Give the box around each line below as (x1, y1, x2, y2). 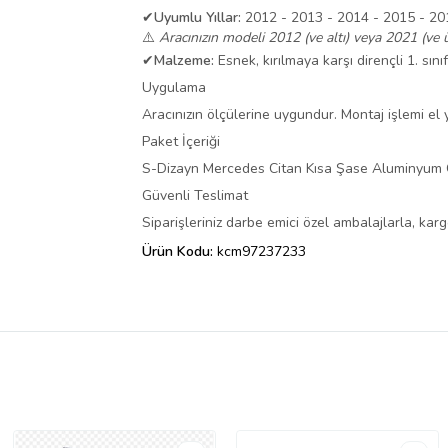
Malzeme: (154, 51, 214, 71)
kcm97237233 (217, 242, 306, 262)
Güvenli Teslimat (142, 186, 248, 206)
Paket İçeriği (142, 132, 220, 152)
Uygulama (142, 78, 206, 98)
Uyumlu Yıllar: (154, 8, 241, 28)
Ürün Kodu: (142, 242, 217, 262)
